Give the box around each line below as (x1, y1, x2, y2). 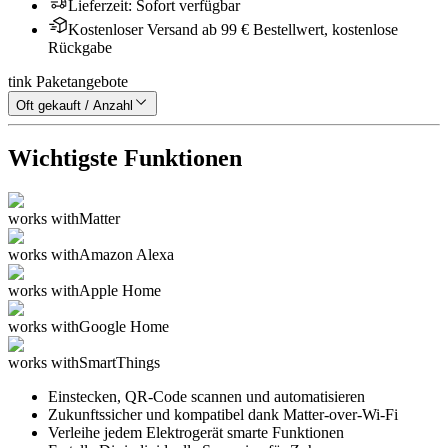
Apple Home (79, 282, 161, 300)
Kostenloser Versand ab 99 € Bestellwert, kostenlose (68, 20, 398, 38)
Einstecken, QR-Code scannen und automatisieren (48, 388, 365, 406)
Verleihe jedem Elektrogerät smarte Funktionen (48, 424, 344, 442)
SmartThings (79, 354, 160, 372)
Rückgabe (48, 38, 112, 56)
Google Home (79, 318, 169, 336)
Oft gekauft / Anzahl (16, 97, 133, 113)
